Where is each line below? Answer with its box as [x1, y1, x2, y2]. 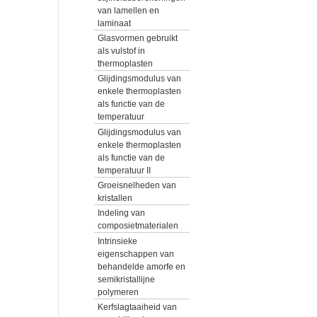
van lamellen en [98, 5, 159, 16]
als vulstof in [98, 45, 145, 56]
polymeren [98, 287, 139, 297]
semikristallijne [98, 274, 155, 284]
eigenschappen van [98, 248, 174, 259]
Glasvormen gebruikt [98, 33, 178, 43]
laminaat [98, 18, 131, 28]
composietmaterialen [98, 221, 178, 231]
